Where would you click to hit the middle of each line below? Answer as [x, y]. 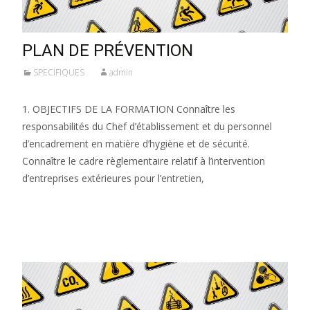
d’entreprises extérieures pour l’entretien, [113, 178]
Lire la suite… [56, 203]
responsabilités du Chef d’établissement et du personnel [147, 126]
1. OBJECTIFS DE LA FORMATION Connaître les [129, 109]
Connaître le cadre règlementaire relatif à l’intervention [144, 161]
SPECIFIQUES [59, 72]
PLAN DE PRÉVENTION [108, 50]
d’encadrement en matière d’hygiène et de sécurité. [136, 143]
